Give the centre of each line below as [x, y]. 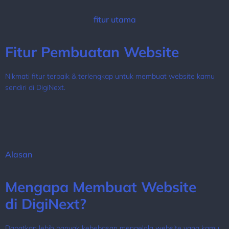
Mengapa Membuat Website [101, 187]
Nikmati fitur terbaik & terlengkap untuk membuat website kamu [110, 76]
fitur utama [114, 20]
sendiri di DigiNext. [36, 88]
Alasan [19, 154]
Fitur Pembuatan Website [92, 52]
